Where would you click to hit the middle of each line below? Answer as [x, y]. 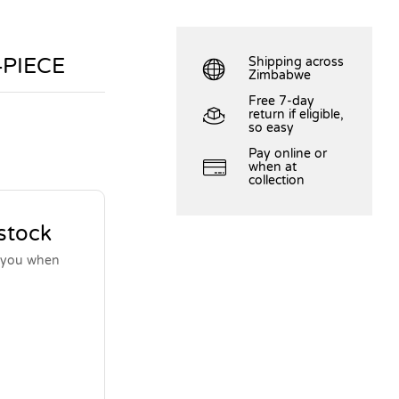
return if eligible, [297, 115]
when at [273, 167]
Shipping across [297, 62]
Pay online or [288, 154]
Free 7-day [282, 102]
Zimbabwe [280, 76]
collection [277, 181]
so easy [272, 128]
